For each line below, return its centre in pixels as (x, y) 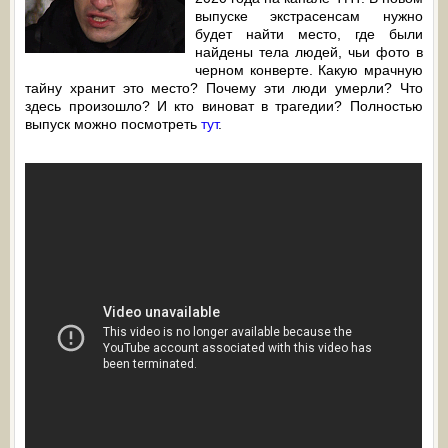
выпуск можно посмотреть (113, 124)
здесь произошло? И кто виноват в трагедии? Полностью (224, 106)
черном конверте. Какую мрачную (309, 70)
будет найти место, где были (309, 34)
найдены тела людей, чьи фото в (309, 52)
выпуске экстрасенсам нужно (309, 16)
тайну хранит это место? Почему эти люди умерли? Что (224, 88)
